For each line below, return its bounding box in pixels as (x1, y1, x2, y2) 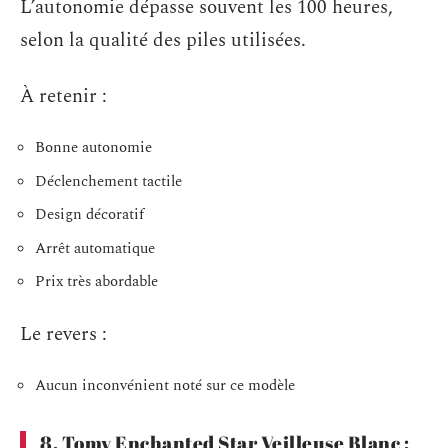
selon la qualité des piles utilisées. (20, 26, 306, 56)
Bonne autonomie (35, 136, 152, 160)
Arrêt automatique (35, 236, 155, 260)
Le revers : (20, 319, 107, 349)
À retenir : (20, 81, 107, 111)
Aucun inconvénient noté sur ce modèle (35, 374, 295, 398)
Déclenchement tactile (35, 169, 182, 193)
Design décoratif (35, 203, 144, 227)
